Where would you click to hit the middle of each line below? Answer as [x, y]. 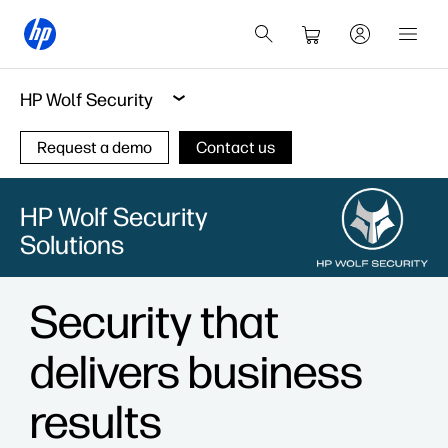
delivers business [196, 372]
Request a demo [94, 147]
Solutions [72, 245]
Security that [154, 322]
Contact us [235, 147]
